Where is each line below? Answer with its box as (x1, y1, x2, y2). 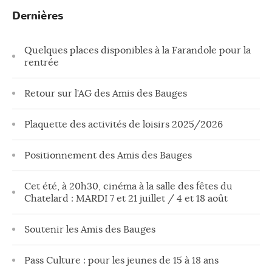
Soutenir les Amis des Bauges (24, 223, 155, 236)
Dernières (12, 8, 63, 23)
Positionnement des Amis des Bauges (24, 149, 192, 161)
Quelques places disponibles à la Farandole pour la (24, 44, 251, 56)
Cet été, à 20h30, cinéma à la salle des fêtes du (24, 180, 233, 192)
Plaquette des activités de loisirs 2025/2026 (24, 118, 223, 131)
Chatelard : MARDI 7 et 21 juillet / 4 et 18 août (24, 192, 228, 205)
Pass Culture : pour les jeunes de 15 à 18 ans (24, 254, 219, 267)
